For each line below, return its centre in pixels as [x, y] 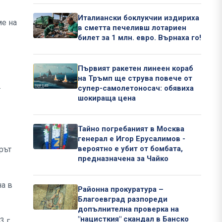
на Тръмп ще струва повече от [135, 79]
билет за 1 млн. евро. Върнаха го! [139, 38]
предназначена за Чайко [123, 159]
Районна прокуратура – [121, 190]
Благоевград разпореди [123, 199]
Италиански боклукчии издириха [139, 18]
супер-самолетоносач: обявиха [136, 88]
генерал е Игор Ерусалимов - [132, 139]
